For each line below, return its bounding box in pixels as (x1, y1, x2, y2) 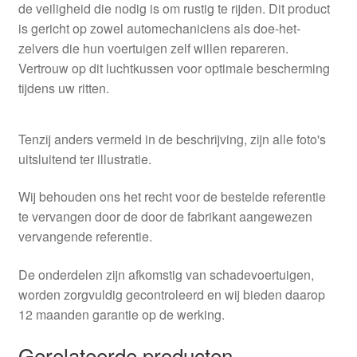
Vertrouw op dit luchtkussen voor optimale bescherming (18, 59, 330, 78)
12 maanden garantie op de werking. (18, 305, 225, 324)
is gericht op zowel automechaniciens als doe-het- (18, 19, 300, 38)
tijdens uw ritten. (18, 79, 109, 98)
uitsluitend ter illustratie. (18, 149, 151, 168)
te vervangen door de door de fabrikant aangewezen (18, 207, 312, 226)
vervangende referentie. (18, 227, 152, 246)
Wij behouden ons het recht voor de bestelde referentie (18, 187, 326, 206)
